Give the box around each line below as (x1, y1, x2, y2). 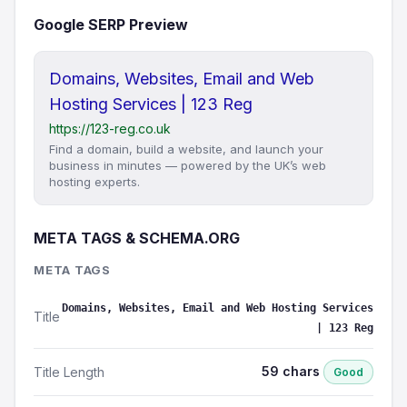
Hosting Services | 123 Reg (49, 94, 253, 114)
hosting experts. (49, 174, 140, 189)
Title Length (34, 363, 104, 380)
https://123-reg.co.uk (49, 121, 171, 136)
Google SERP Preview (34, 15, 188, 34)
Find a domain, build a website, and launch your (49, 142, 323, 156)
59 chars (262, 363, 323, 379)
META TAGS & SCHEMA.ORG (34, 229, 240, 247)
